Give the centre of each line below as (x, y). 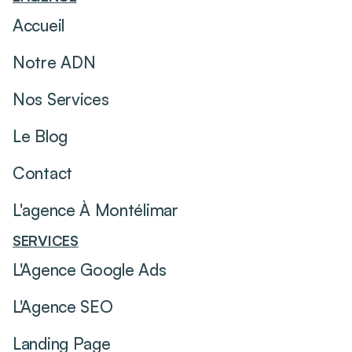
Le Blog (40, 136)
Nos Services (61, 99)
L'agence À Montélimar (95, 209)
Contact (42, 172)
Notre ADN (54, 62)
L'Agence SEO (63, 306)
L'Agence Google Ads (90, 269)
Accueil (38, 25)
